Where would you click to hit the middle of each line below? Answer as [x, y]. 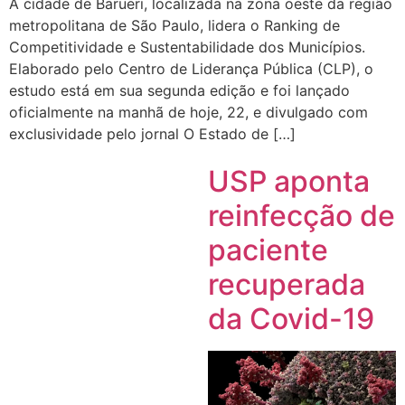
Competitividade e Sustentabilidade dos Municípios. [187, 47]
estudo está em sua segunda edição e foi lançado [179, 90]
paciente [268, 250]
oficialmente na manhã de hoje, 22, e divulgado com [188, 112]
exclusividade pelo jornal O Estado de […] [152, 133]
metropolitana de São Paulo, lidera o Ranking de [174, 25]
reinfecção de [301, 216]
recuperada [286, 285]
